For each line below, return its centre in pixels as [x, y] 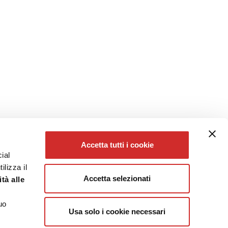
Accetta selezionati [117, 178]
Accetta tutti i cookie [117, 145]
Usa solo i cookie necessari [117, 211]
